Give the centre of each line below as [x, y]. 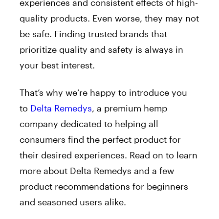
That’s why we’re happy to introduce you [103, 93]
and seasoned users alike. [73, 202]
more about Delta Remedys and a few [97, 171]
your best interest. [57, 65]
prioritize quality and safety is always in [101, 50]
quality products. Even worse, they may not [109, 18]
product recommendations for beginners [104, 186]
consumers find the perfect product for [100, 140]
